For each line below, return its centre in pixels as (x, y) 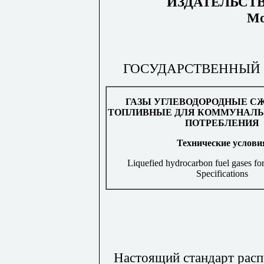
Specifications (222, 174)
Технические (204, 143)
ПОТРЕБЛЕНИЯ (222, 123)
